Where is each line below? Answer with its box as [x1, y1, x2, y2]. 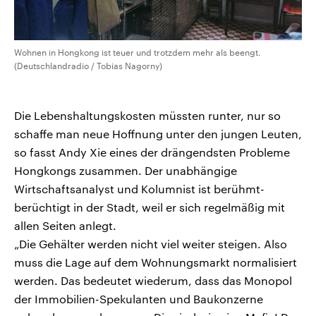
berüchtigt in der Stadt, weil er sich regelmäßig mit [14, 200, 285, 214]
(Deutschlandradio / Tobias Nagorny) [14, 61, 162, 71]
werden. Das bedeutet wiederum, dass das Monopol [14, 274, 292, 288]
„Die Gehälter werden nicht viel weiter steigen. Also [14, 237, 287, 251]
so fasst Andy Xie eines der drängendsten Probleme [14, 145, 290, 159]
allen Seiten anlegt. [14, 219, 116, 233]
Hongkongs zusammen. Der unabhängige [14, 164, 237, 178]
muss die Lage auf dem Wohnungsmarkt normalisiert [14, 255, 297, 269]
